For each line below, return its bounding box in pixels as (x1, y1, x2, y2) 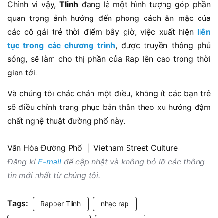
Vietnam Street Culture (91, 143, 178, 153)
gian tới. (7, 67, 39, 77)
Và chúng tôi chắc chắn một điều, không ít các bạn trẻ (7, 88, 211, 98)
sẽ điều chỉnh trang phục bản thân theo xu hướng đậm (7, 102, 211, 112)
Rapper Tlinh (40, 199, 81, 208)
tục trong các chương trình (7, 40, 115, 50)
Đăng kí (7, 156, 38, 166)
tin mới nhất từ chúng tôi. (7, 170, 100, 180)
